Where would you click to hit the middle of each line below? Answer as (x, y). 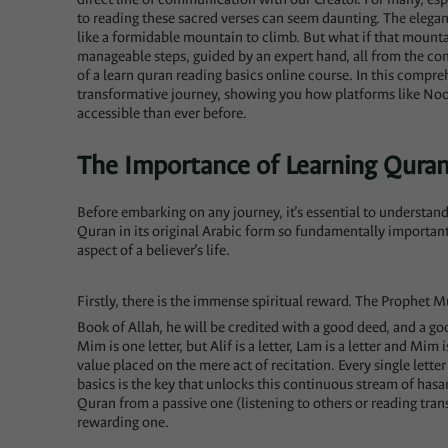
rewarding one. (123, 423)
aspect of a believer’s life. (154, 251)
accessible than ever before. (162, 113)
